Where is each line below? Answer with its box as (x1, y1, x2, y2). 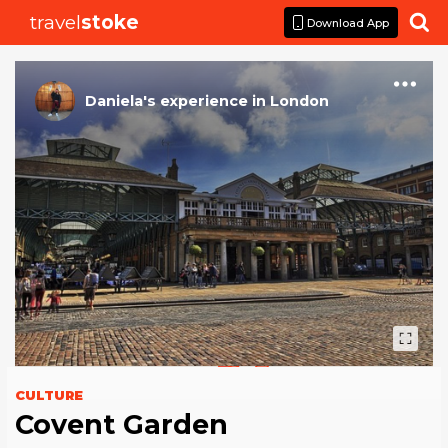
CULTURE (15, 387, 83, 404)
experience (160, 92, 248, 110)
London (270, 92, 329, 110)
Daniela (85, 92, 143, 110)
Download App (307, 15, 389, 30)
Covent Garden (15, 408, 228, 442)
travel (30, 11, 82, 34)
